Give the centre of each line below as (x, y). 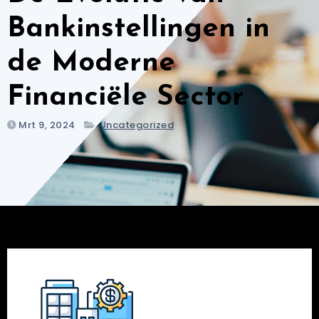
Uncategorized (137, 125)
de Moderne (91, 63)
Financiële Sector (125, 98)
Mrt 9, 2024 (47, 125)
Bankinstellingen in (138, 29)
